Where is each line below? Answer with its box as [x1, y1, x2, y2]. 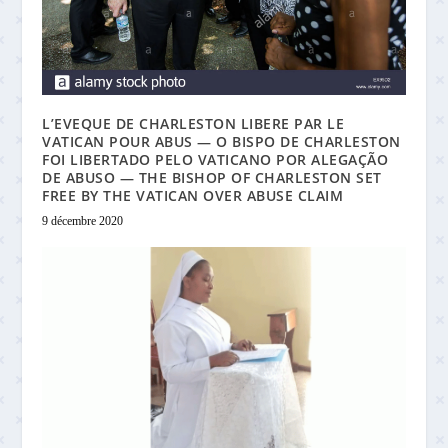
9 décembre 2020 [42, 214, 124, 229]
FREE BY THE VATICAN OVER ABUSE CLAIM [42, 186, 344, 206]
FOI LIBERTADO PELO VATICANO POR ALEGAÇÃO [42, 150, 389, 170]
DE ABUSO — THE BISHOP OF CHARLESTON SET [42, 168, 382, 188]
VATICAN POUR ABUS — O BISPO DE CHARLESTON [42, 132, 401, 152]
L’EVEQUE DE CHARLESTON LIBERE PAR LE [42, 114, 345, 134]
